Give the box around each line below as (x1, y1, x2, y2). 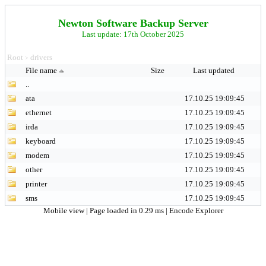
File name (26, 66, 57, 75)
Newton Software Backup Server (58, 17, 208, 29)
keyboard (26, 137, 56, 145)
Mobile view (43, 206, 86, 215)
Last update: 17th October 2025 (82, 30, 184, 39)
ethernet (26, 108, 52, 117)
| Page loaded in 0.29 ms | (85, 206, 169, 215)
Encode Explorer (169, 206, 223, 215)
